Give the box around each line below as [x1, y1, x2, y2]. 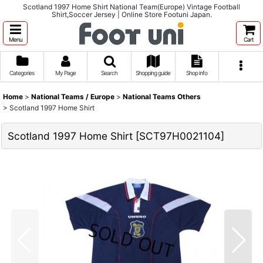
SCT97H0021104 [139, 130, 221, 142]
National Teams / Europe [31, 92, 114, 101]
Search [101, 69, 118, 76]
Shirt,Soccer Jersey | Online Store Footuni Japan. [51, 10, 212, 19]
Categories [9, 69, 35, 76]
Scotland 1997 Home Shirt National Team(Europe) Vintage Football [23, 2, 240, 11]
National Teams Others [123, 92, 201, 101]
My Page [55, 69, 76, 76]
